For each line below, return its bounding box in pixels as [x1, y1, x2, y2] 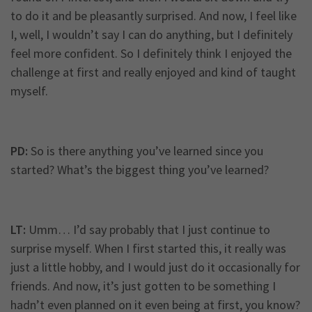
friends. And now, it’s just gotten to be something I [10, 278, 276, 295]
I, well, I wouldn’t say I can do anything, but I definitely [10, 26, 292, 43]
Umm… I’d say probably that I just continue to [26, 221, 270, 238]
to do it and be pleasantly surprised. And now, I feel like [10, 8, 297, 24]
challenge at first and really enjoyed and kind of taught [10, 64, 296, 81]
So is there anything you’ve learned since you [28, 143, 263, 159]
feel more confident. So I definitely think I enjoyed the [10, 45, 292, 62]
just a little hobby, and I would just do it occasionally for [10, 259, 300, 276]
